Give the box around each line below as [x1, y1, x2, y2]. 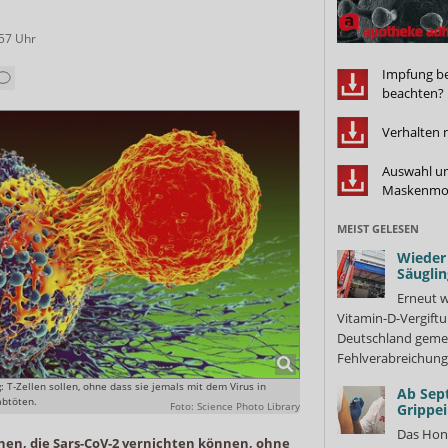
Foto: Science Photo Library [170, 398, 300, 413]
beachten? [381, 84, 444, 102]
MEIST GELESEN [337, 220, 419, 236]
